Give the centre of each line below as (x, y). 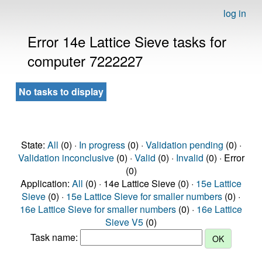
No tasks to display (61, 92)
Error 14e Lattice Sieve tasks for (127, 41)
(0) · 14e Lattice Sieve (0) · (139, 183)
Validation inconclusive (66, 158)
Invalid (189, 158)
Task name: (55, 237)
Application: (46, 183)
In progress (102, 145)
